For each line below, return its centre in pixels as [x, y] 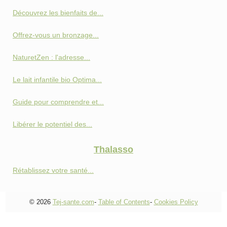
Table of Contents [124, 202]
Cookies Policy [176, 202]
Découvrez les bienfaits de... [58, 12]
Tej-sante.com [73, 202]
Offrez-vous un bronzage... [56, 35]
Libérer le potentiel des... [52, 124]
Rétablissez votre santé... [53, 170]
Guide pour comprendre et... [58, 102]
